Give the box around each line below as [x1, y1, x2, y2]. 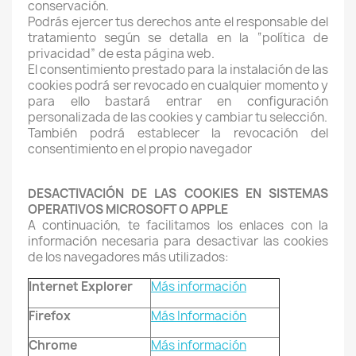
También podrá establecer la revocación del [28, 125, 328, 141]
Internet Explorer [29, 278, 133, 295]
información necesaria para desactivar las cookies [28, 233, 328, 250]
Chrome [29, 337, 77, 354]
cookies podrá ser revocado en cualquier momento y [28, 77, 328, 94]
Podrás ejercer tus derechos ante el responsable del [28, 14, 328, 30]
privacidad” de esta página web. [28, 45, 215, 62]
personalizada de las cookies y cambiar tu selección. [28, 109, 327, 126]
